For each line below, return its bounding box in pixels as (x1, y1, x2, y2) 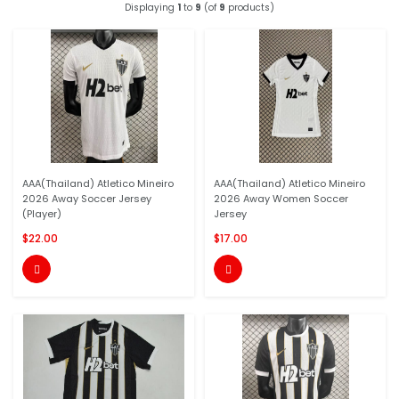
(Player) (22, 207, 61, 221)
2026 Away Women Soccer (214, 191, 348, 206)
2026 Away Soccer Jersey (22, 191, 151, 206)
